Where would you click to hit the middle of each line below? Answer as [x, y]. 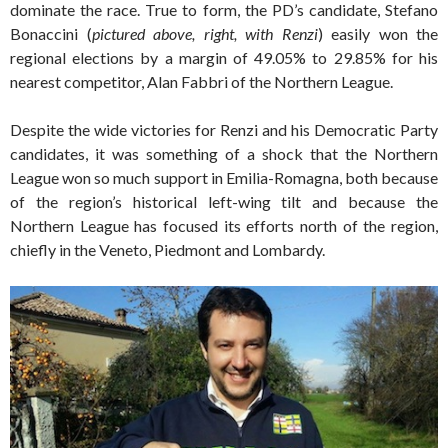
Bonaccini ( [51, 34]
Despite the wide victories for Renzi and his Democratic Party [224, 130]
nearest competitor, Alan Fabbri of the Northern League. [201, 82]
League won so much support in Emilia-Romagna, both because [224, 178]
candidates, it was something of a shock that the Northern [224, 154]
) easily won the [377, 34]
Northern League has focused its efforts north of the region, [224, 226]
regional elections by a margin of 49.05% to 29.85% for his [224, 58]
